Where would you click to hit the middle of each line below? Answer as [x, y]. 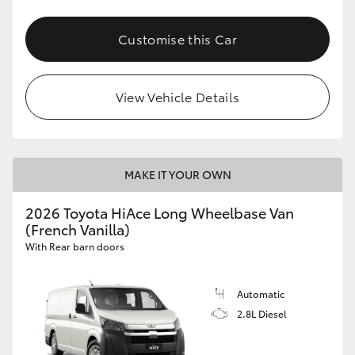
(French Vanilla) [78, 229]
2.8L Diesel [262, 313]
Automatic [261, 293]
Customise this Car [177, 38]
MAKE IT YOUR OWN [177, 174]
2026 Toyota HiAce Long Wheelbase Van [160, 212]
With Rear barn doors [75, 246]
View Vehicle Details [177, 96]
